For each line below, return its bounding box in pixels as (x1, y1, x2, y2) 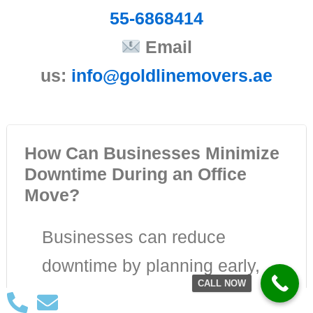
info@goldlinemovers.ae (71, 66, 272, 86)
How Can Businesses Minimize (24, 143, 279, 163)
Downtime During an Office (24, 164, 247, 184)
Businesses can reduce (42, 227, 226, 247)
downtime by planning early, (42, 256, 260, 276)
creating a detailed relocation (42, 284, 268, 305)
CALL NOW (198, 278, 246, 289)
